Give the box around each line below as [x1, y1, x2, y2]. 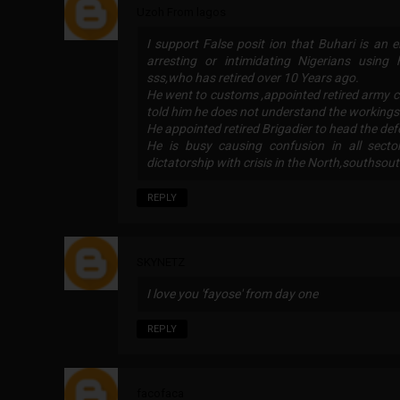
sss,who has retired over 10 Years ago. [146, 70, 359, 85]
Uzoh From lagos [137, 4, 226, 19]
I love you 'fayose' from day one [146, 286, 318, 301]
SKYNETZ [137, 254, 185, 269]
